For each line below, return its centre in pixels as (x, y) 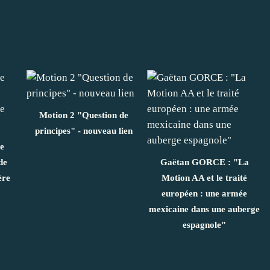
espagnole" (204, 224)
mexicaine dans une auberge (204, 209)
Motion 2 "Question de (84, 115)
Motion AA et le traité (204, 177)
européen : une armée (204, 193)
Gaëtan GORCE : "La (204, 162)
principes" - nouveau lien (84, 130)
